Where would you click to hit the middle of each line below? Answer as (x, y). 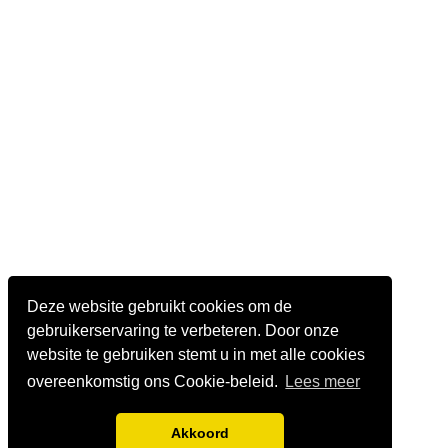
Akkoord (200, 433)
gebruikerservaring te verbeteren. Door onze (183, 330)
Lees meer (323, 382)
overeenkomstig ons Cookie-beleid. (155, 382)
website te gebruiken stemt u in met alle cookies (196, 354)
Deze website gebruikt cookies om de (160, 306)
